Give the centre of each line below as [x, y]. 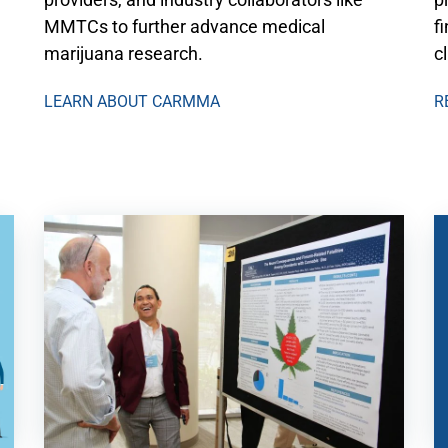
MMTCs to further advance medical [184, 27]
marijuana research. [123, 54]
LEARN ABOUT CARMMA [131, 102]
